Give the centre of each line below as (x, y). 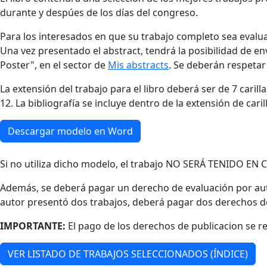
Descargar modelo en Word (70, 131)
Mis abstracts (138, 65)
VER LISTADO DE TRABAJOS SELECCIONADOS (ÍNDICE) (128, 254)
